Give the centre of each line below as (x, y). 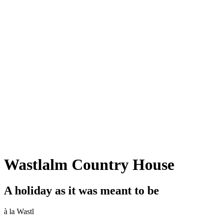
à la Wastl (19, 212)
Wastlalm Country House (89, 164)
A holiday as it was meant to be (82, 191)
